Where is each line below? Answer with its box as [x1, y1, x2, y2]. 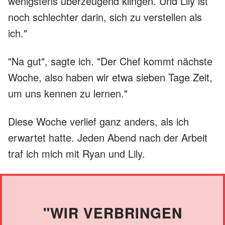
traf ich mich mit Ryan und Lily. [8, 146, 145, 161]
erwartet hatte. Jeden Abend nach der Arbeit [8, 130, 207, 145]
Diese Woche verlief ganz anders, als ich [8, 114, 189, 129]
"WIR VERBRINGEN [43, 202, 182, 223]
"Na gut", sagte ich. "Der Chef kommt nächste [8, 53, 212, 68]
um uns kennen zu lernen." [8, 85, 128, 100]
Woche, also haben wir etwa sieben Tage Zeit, [8, 69, 212, 84]
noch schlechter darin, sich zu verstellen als [8, 9, 202, 24]
